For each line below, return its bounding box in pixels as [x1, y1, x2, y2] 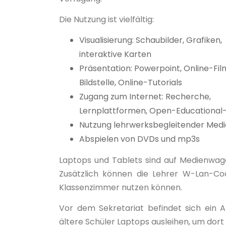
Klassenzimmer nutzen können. [59, 182, 182, 194]
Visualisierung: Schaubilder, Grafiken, [79, 34, 222, 46]
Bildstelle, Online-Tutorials [79, 77, 182, 89]
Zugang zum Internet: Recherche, [79, 91, 211, 103]
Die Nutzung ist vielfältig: [59, 14, 154, 26]
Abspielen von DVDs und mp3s [79, 133, 200, 145]
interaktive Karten [79, 48, 151, 61]
